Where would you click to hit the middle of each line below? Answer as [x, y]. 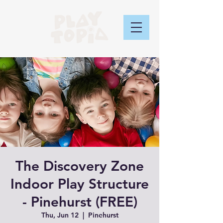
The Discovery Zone [80, 166]
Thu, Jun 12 [60, 215]
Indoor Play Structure [80, 184]
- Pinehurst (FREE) [80, 202]
